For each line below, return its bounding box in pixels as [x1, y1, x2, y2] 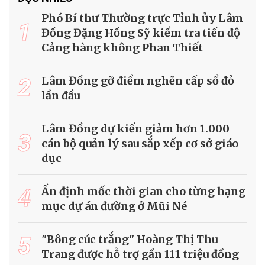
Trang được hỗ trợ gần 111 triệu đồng [41, 247, 239, 261]
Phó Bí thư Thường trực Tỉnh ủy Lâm [41, 11, 243, 25]
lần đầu [41, 89, 80, 103]
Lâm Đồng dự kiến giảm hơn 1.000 [41, 122, 230, 136]
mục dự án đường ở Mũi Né [41, 199, 187, 214]
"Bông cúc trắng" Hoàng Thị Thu [41, 232, 218, 247]
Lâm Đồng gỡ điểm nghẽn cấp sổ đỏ [41, 74, 234, 88]
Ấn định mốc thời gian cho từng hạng [41, 185, 245, 199]
